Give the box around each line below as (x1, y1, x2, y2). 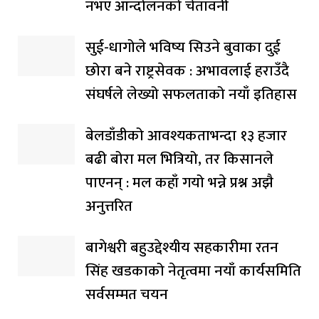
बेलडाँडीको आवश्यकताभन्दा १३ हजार (85, 122, 287, 148)
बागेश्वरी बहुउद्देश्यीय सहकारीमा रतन (85, 234, 278, 260)
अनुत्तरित (85, 193, 132, 219)
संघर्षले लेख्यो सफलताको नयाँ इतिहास (85, 81, 297, 107)
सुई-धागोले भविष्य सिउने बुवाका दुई (85, 34, 281, 60)
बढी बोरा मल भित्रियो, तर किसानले (85, 146, 273, 172)
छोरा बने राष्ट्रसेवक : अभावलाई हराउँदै (85, 58, 289, 83)
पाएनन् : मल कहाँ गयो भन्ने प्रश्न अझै (85, 169, 273, 195)
